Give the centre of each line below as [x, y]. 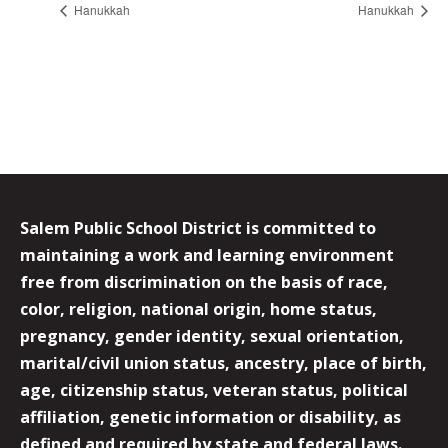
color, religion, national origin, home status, [198, 309]
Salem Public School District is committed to [198, 228]
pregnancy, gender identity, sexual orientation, [212, 336]
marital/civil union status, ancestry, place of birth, [223, 363]
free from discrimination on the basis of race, [204, 282]
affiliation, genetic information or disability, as [210, 417]
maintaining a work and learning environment [207, 255]
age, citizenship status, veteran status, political [214, 390]
